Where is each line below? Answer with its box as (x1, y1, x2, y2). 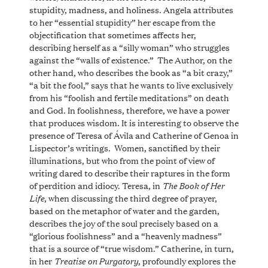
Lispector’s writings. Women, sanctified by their (29, 141, 220, 154)
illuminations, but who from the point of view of (29, 153, 215, 166)
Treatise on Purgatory (53, 253, 138, 267)
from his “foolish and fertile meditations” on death (29, 90, 229, 103)
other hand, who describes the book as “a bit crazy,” (29, 65, 233, 78)
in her (29, 254, 54, 267)
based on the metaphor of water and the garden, (29, 203, 220, 217)
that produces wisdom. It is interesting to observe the (29, 115, 239, 129)
